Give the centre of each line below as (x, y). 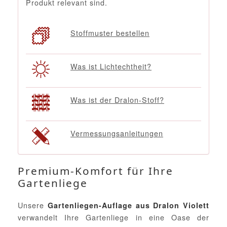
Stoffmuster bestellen (110, 33)
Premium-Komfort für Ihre (96, 171)
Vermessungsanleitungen (117, 133)
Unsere (33, 205)
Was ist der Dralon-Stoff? (117, 100)
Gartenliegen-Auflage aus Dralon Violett (128, 205)
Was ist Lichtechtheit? (111, 66)
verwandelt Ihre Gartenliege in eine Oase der (113, 217)
